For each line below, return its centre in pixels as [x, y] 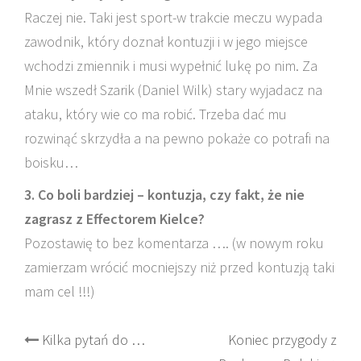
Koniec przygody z [282, 340]
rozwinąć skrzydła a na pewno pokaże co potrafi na [177, 138]
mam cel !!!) [60, 291]
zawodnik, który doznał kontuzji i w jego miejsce [166, 41]
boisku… [51, 162]
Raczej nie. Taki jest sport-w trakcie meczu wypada [173, 17]
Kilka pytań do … [93, 340]
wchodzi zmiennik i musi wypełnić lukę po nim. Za [171, 66]
